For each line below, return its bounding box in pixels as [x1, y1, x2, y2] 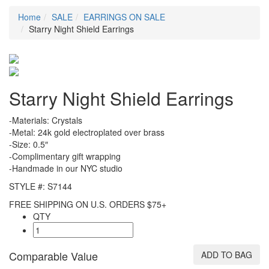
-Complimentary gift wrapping [9, 150, 121, 162]
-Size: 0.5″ [9, 138, 48, 150]
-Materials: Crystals [9, 113, 82, 126]
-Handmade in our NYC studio [9, 162, 122, 174]
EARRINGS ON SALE [83, 11, 165, 23]
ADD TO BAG [201, 248, 252, 261]
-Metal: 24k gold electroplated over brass [9, 125, 165, 138]
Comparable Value [9, 247, 98, 264]
